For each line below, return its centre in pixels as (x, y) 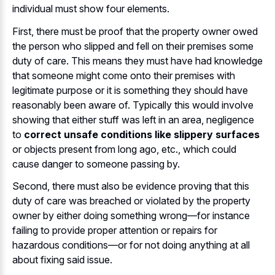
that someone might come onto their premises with (124, 75)
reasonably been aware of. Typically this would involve (133, 105)
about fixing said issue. (62, 260)
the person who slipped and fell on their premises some (133, 46)
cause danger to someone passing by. (96, 164)
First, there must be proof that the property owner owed (135, 31)
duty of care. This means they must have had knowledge (137, 60)
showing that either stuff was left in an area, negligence (133, 119)
